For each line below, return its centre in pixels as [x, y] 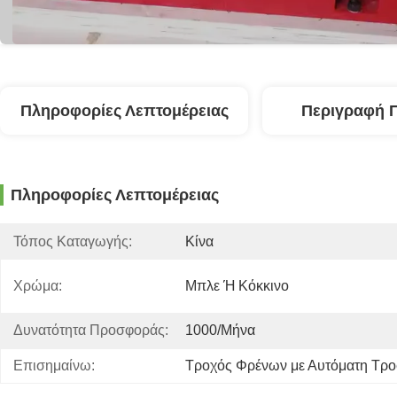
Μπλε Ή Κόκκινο [237, 286]
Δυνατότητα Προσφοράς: [91, 330]
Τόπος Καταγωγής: [73, 241]
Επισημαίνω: [54, 366]
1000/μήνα [220, 330]
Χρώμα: [38, 286]
